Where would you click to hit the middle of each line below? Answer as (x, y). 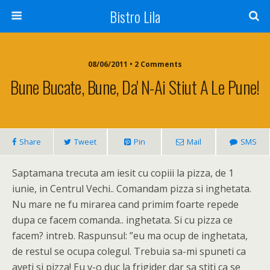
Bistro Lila (135, 16)
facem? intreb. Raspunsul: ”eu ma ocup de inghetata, (130, 236)
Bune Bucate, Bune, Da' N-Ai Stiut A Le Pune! (135, 87)
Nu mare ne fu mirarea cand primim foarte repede (125, 204)
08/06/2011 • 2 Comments (135, 64)
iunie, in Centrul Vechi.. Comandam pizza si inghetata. (132, 189)
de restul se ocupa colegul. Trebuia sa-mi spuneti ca (129, 251)
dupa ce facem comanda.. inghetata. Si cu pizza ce (122, 220)
